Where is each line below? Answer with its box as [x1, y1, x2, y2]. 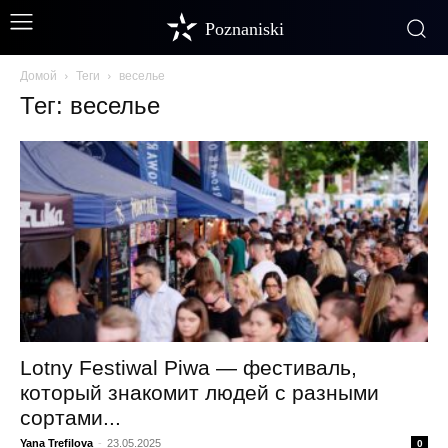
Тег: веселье [20, 92, 160, 119]
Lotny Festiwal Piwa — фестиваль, [20, 356, 357, 380]
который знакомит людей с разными [20, 381, 379, 405]
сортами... [20, 406, 121, 430]
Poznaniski [205, 19, 284, 39]
